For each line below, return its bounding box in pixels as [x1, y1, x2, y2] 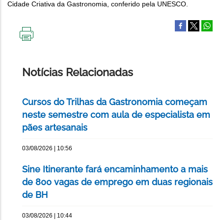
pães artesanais [22, 122, 87, 133]
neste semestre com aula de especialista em [22, 110, 210, 120]
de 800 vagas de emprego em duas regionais [22, 177, 213, 188]
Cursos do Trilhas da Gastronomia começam [22, 97, 207, 108]
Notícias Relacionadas [22, 66, 133, 79]
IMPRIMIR [27, 41, 56, 49]
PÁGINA [27, 56, 51, 65]
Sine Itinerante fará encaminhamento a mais [22, 164, 208, 175]
